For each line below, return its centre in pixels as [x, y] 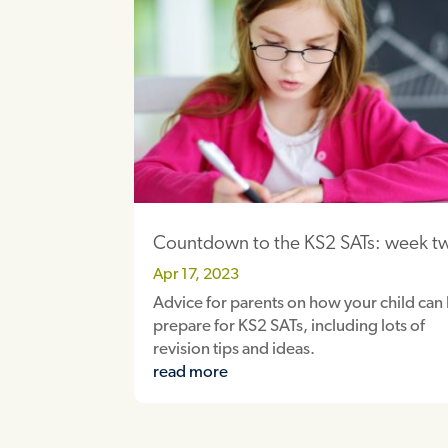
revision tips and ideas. [234, 349]
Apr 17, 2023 [196, 274]
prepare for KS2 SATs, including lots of [289, 326]
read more [191, 372]
